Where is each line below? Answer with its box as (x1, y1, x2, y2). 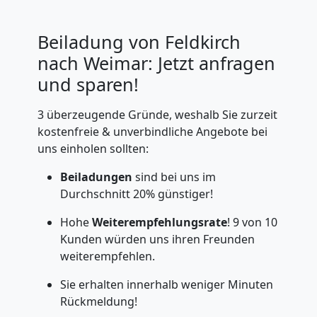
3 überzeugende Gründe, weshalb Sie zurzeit (37, 107, 277, 122)
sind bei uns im (132, 169, 216, 185)
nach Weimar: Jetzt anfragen (37, 51, 275, 75)
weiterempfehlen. (59, 248, 155, 264)
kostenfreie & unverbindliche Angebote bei (37, 124, 267, 139)
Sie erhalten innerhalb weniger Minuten (59, 277, 273, 292)
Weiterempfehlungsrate (91, 214, 227, 230)
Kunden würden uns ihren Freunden (59, 231, 255, 247)
